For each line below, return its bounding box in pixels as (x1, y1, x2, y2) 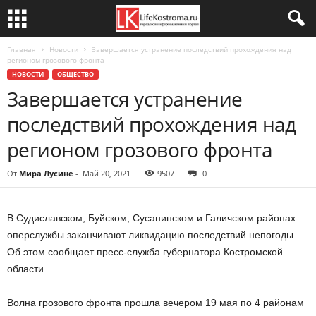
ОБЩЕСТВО (57, 70, 94, 79)
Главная (7, 44, 36, 54)
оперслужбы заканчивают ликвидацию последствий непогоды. (7, 229, 296, 241)
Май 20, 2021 (83, 168, 130, 178)
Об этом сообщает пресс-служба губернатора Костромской (7, 246, 283, 257)
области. (7, 263, 47, 274)
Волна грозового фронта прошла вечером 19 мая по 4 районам (7, 297, 304, 308)
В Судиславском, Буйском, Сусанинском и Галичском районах (7, 212, 296, 224)
